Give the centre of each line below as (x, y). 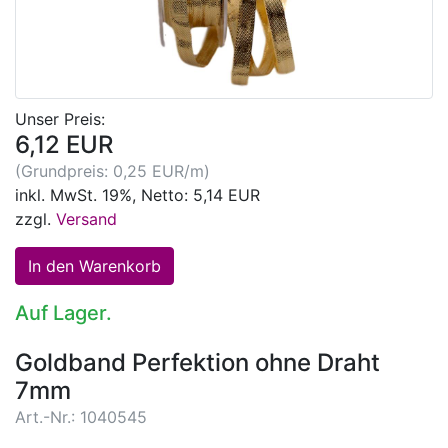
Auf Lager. (63, 313)
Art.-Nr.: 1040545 (81, 417)
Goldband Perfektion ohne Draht (197, 363)
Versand (86, 219)
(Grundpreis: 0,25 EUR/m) (112, 171)
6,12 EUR (64, 145)
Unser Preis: (60, 119)
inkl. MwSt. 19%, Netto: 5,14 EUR (137, 195)
